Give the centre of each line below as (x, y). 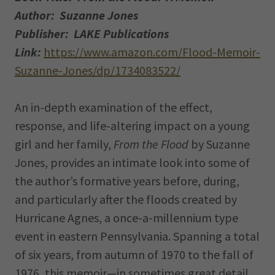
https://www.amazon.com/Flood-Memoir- (152, 52)
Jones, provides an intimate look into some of (132, 162)
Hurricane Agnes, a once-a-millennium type (126, 218)
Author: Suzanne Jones (76, 15)
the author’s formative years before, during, (127, 181)
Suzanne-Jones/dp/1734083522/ (98, 70)
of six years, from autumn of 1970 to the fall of (134, 254)
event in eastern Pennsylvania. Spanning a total (137, 236)
